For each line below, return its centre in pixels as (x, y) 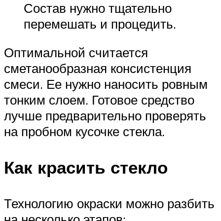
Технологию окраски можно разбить (109, 203)
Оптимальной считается (76, 52)
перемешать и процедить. (100, 24)
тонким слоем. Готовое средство (99, 99)
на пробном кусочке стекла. (84, 131)
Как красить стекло (86, 167)
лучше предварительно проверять (105, 115)
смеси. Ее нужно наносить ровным (106, 84)
